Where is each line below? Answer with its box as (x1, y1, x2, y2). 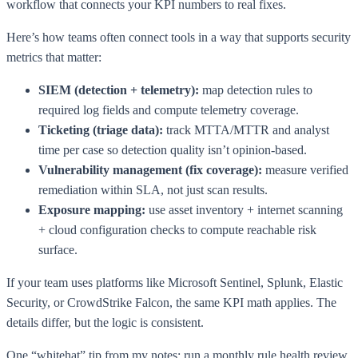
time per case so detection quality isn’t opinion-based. (38, 143, 307, 157)
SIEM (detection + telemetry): (38, 83, 199, 97)
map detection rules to (199, 83, 312, 97)
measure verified (262, 163, 348, 177)
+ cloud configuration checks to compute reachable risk (38, 223, 316, 237)
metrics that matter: (6, 50, 101, 65)
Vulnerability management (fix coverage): (38, 163, 262, 177)
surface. (38, 243, 78, 257)
